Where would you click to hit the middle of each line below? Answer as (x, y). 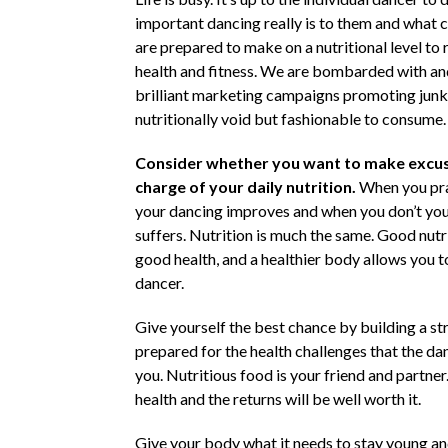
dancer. (159, 282)
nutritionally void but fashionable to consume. (290, 118)
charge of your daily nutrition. (245, 186)
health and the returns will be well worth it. (277, 398)
